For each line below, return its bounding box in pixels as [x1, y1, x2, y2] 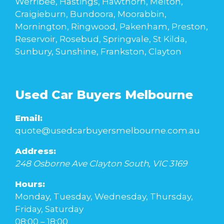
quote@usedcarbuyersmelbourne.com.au [15, 125, 200, 136]
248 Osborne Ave [15, 158, 87, 169]
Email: [15, 113, 42, 123]
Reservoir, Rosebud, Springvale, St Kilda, [15, 34, 187, 44]
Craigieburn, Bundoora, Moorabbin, [15, 9, 166, 19]
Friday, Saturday [15, 204, 83, 214]
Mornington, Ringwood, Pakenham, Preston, [15, 21, 208, 32]
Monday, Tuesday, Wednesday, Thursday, [15, 191, 193, 202]
